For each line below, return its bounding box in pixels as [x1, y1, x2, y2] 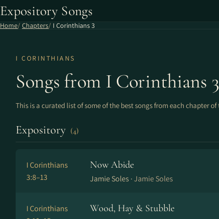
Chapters [22, 21, 48, 30]
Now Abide [90, 159, 134, 171]
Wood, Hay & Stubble [90, 202, 175, 214]
